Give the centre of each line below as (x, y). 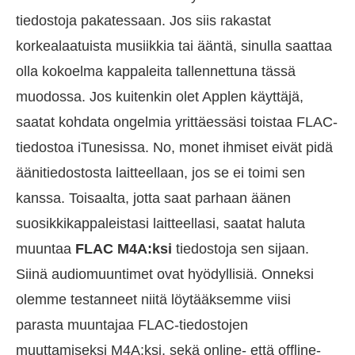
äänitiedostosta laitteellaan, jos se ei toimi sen (160, 172)
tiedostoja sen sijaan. (240, 248)
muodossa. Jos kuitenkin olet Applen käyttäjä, (160, 96)
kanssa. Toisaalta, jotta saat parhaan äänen (153, 198)
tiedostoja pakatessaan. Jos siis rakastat (143, 20)
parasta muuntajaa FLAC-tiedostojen (132, 324)
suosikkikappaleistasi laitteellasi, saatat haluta (160, 223)
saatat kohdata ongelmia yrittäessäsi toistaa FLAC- (177, 122)
